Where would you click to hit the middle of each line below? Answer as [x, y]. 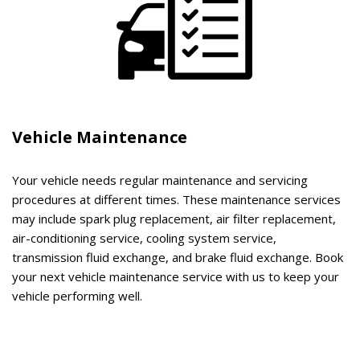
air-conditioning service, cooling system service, [144, 237]
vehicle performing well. [77, 295]
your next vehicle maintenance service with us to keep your [176, 276]
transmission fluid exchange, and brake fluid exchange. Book [178, 257]
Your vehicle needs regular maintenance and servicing [160, 180]
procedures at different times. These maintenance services [176, 199]
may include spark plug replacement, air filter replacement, [174, 218]
